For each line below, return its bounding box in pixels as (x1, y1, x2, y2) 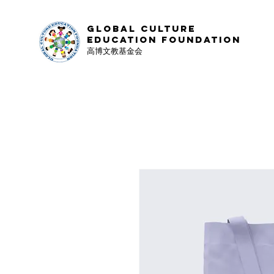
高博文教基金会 (87, 45, 143, 56)
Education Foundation (87, 34, 245, 45)
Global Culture (87, 23, 196, 34)
